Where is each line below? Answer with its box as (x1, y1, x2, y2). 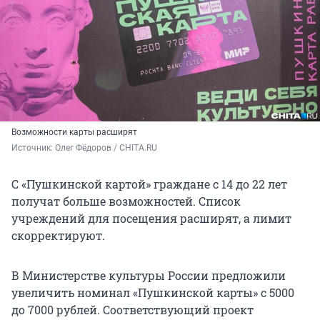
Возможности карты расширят (11, 127, 137, 138)
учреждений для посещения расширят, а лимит (11, 211, 291, 226)
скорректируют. (11, 228, 105, 244)
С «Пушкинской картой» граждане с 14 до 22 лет (11, 176, 287, 192)
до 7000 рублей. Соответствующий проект (11, 302, 254, 318)
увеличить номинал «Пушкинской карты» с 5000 (11, 285, 294, 301)
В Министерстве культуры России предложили (11, 268, 286, 284)
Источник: (11, 143, 55, 154)
